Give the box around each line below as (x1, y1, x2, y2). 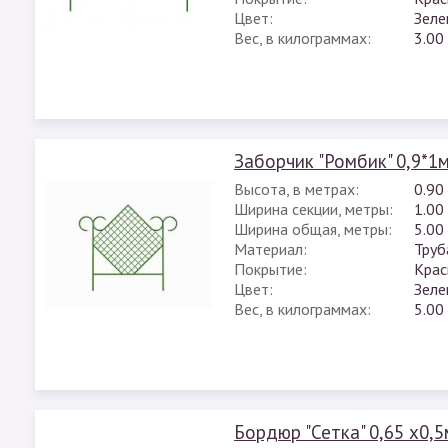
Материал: (234, 239, 307, 259)
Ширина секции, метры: (234, 199, 393, 219)
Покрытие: (234, 259, 307, 279)
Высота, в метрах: (234, 179, 359, 199)
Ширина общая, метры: (234, 219, 392, 239)
